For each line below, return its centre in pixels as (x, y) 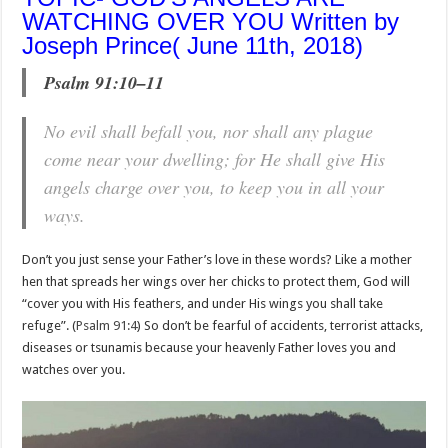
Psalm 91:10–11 (104, 83)
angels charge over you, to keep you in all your (214, 187)
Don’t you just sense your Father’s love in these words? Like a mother (217, 260)
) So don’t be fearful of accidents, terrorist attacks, (280, 326)
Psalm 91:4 (107, 326)
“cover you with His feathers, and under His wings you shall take (203, 304)
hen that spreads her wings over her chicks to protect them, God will (216, 282)
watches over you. (74, 370)
